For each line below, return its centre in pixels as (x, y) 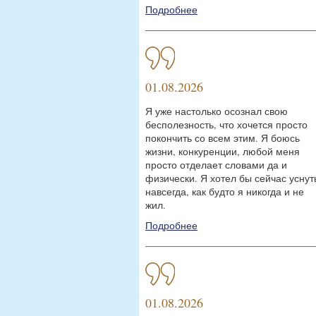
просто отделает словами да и (216, 165)
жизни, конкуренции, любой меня (223, 151)
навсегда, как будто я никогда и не (225, 192)
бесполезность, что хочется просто (226, 124)
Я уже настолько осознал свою (217, 111)
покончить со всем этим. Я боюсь (223, 138)
